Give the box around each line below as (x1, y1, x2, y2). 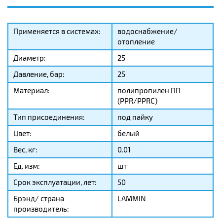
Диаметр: (13, 53, 46, 63)
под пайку (117, 112, 153, 122)
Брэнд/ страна (13, 194, 64, 203)
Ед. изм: (13, 161, 40, 171)
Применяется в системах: (13, 27, 101, 36)
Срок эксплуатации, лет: (13, 178, 97, 187)
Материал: (13, 86, 50, 95)
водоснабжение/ (117, 27, 178, 36)
